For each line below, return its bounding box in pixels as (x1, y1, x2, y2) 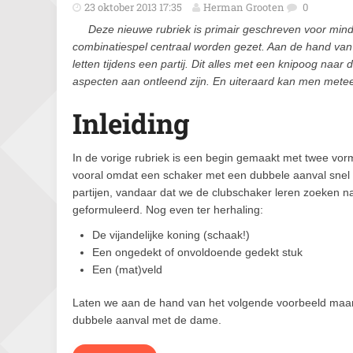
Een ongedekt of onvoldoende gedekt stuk (92, 246, 303, 258)
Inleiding (72, 105, 189, 141)
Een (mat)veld (92, 263, 162, 276)
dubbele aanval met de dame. (72, 314, 221, 326)
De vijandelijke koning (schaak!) (92, 229, 250, 241)
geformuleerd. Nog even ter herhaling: (72, 203, 263, 216)
